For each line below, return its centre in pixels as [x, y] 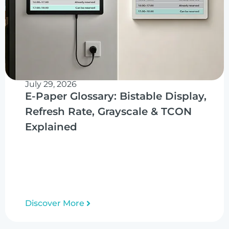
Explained [51, 127]
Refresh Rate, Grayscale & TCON [108, 111]
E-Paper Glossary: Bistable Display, [116, 96]
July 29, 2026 [51, 84]
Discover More [55, 203]
